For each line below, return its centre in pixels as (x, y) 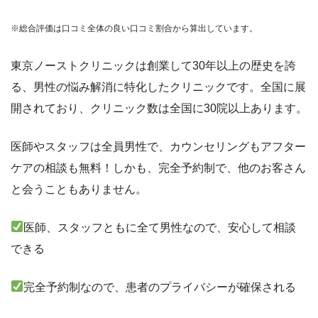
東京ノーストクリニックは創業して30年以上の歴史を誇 (153, 65)
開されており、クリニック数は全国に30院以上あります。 (159, 108)
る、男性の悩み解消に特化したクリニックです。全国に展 (158, 87)
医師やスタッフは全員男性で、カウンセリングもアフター (158, 146)
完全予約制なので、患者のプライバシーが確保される (160, 287)
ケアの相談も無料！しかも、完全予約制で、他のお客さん (158, 168)
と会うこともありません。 (79, 189)
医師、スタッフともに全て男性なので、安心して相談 (160, 227)
